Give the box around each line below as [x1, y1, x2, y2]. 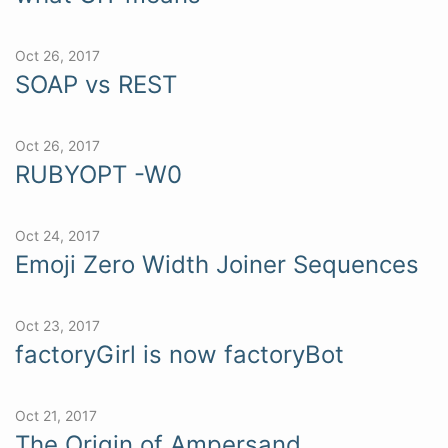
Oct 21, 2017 [15, 406, 97, 424]
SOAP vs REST [15, 69, 177, 99]
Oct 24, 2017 [15, 226, 100, 244]
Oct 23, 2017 [15, 316, 100, 334]
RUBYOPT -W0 [15, 159, 182, 189]
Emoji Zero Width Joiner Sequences [15, 249, 419, 279]
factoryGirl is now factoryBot [15, 339, 344, 369]
